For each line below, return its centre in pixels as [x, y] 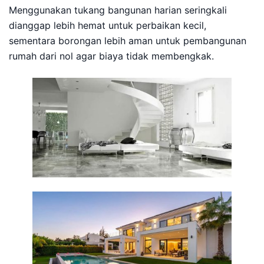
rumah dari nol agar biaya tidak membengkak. [111, 56]
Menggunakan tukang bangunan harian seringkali [118, 10]
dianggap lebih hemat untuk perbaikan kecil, [108, 25]
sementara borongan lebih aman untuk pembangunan [128, 41]
